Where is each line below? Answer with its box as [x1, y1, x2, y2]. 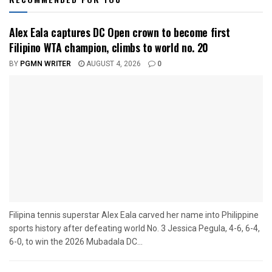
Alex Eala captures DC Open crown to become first [9, 24, 230, 41]
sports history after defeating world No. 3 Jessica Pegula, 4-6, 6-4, [9, 223, 260, 234]
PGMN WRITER [20, 58, 71, 70]
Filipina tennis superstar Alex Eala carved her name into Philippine [9, 210, 259, 220]
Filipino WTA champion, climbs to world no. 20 [9, 39, 208, 56]
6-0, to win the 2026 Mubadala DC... [9, 237, 143, 247]
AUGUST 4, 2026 [84, 58, 141, 70]
